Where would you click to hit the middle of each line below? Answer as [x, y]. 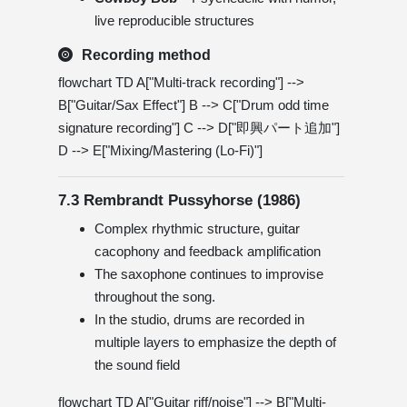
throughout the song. [155, 296]
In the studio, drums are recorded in [199, 319]
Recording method [146, 55]
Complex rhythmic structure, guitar [197, 228]
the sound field [137, 364]
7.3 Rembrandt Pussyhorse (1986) [179, 200]
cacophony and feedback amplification [208, 251]
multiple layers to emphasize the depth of [215, 342]
